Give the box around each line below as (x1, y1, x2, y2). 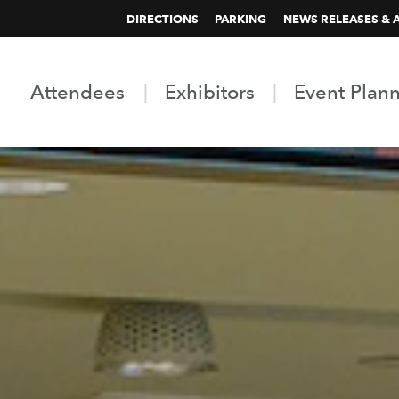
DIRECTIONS (126, 12, 199, 26)
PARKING (215, 12, 267, 26)
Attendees (30, 79, 126, 103)
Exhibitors (164, 79, 255, 103)
